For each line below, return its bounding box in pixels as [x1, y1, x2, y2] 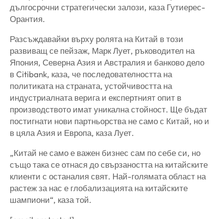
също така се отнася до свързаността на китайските [10, 159, 208, 170]
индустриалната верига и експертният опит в [10, 92, 181, 103]
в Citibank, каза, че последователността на [10, 69, 172, 80]
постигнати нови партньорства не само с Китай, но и [10, 116, 209, 127]
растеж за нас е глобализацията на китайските [10, 183, 188, 194]
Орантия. [10, 14, 45, 24]
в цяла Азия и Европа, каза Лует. [10, 128, 134, 138]
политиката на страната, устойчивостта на [10, 81, 172, 91]
